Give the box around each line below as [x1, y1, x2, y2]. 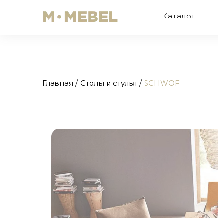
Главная [42, 78, 73, 88]
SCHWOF [144, 78, 180, 88]
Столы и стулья [80, 78, 137, 88]
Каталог [162, 11, 197, 20]
